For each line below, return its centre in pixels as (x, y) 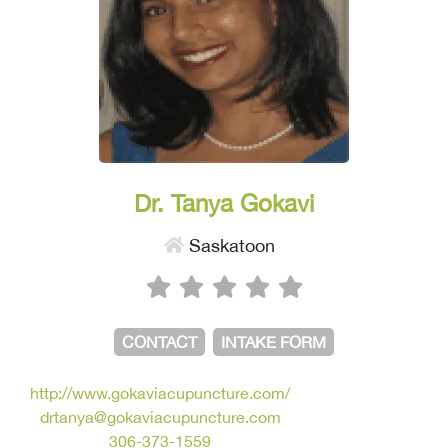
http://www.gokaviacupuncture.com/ (160, 392)
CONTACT (159, 341)
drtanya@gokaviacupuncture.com (160, 416)
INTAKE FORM (273, 341)
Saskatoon (229, 245)
